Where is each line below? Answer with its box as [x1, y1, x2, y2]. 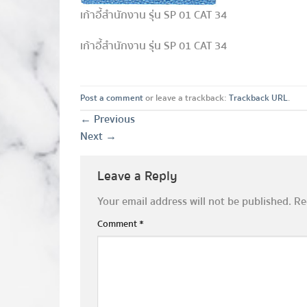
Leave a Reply [97, 166, 181, 187]
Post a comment [80, 90, 143, 105]
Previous [91, 110, 135, 129]
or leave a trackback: [143, 90, 229, 105]
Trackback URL [229, 90, 288, 105]
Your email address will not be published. [97, 192, 291, 210]
